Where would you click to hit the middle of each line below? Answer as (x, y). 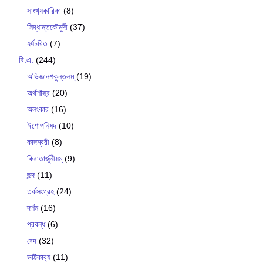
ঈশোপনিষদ (42, 125)
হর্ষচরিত (37, 43)
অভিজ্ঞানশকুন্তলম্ (50, 76)
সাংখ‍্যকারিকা (44, 10)
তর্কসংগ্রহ (41, 191)
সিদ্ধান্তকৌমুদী (47, 27)
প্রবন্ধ (36, 224)
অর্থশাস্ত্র (38, 92)
